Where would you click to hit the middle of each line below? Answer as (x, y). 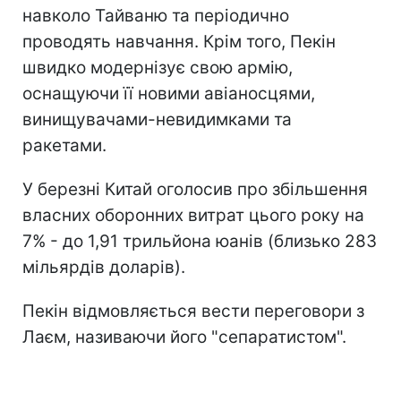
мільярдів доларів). (104, 267)
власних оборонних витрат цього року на (193, 215)
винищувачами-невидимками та (157, 119)
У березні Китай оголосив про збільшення (195, 189)
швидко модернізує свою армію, (158, 67)
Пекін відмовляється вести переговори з (193, 311)
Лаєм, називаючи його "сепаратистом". (184, 337)
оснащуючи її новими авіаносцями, (169, 93)
